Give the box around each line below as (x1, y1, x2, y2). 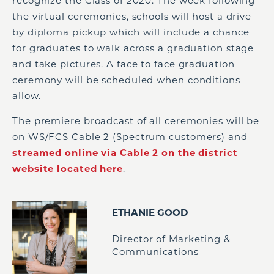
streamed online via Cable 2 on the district (12, 146, 238, 158)
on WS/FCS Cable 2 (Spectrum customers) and (12, 130, 248, 143)
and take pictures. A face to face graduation (12, 57, 235, 70)
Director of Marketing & (112, 233, 231, 245)
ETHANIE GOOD (112, 207, 189, 219)
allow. (12, 89, 41, 102)
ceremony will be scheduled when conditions (12, 73, 240, 86)
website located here (12, 162, 123, 174)
